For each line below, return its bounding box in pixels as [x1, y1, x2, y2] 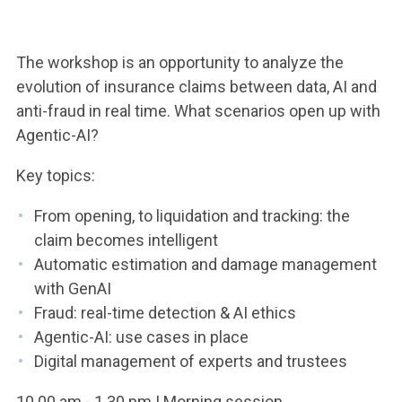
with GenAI [34, 279, 111, 298]
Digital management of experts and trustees [34, 352, 347, 371]
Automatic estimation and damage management [34, 255, 377, 274]
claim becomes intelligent [34, 231, 218, 249]
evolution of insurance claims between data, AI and [16, 77, 377, 96]
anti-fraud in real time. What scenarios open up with [16, 101, 380, 120]
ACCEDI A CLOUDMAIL [52, 80, 179, 94]
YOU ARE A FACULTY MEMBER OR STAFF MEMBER [14, 41, 263, 54]
